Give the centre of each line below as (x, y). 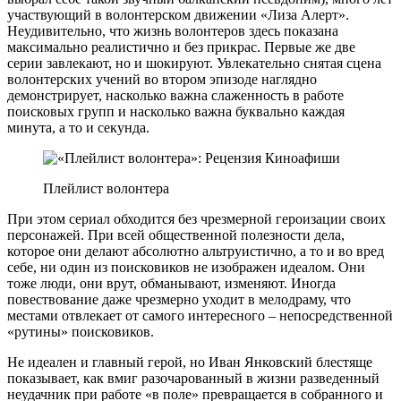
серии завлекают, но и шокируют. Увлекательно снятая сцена (194, 63)
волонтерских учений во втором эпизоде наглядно (162, 79)
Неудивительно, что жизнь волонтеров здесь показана (173, 30)
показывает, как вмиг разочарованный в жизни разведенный (193, 378)
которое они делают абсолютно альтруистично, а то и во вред (196, 251)
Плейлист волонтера (106, 188)
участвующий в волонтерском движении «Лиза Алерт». (178, 14)
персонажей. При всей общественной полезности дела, (176, 235)
